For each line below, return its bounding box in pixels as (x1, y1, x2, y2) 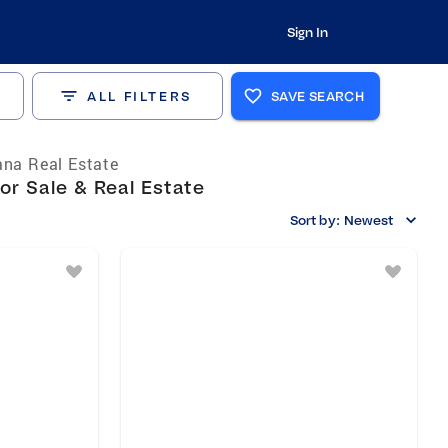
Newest (343, 212, 393, 228)
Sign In (286, 24, 328, 40)
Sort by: (290, 212, 340, 228)
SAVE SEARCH (271, 88, 365, 104)
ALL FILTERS (87, 88, 192, 104)
